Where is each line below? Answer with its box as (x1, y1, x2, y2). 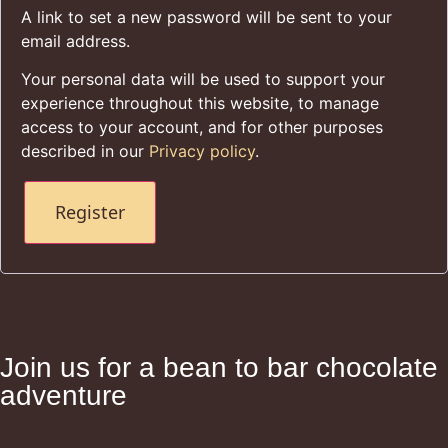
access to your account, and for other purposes (21, 117, 383, 138)
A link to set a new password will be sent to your (21, 7, 392, 28)
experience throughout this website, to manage (21, 93, 379, 114)
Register (55, 199, 125, 224)
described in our (21, 141, 149, 162)
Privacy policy (149, 141, 255, 162)
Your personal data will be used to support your (21, 69, 385, 90)
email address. (21, 31, 130, 52)
